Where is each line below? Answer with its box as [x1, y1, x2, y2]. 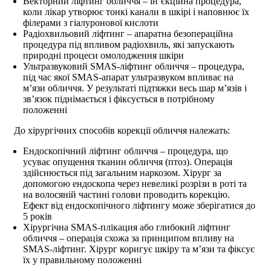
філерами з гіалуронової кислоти [23, 17, 158, 28]
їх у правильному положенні [23, 254, 142, 265]
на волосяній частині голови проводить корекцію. [23, 189, 230, 200]
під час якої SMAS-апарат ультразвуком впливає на [23, 71, 233, 82]
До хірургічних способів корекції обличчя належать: [14, 125, 230, 135]
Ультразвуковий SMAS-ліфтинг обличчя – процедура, [23, 60, 244, 71]
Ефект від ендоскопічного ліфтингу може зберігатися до [23, 200, 255, 211]
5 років [23, 211, 52, 221]
